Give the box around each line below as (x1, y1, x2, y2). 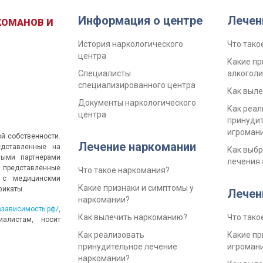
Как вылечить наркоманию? (78, 213, 188, 222)
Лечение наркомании (78, 140, 197, 154)
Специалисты (78, 69, 131, 79)
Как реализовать (78, 230, 145, 240)
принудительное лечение (78, 242, 178, 252)
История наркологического (78, 39, 184, 49)
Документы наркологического (78, 98, 197, 108)
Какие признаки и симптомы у (78, 183, 194, 193)
